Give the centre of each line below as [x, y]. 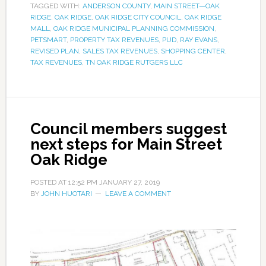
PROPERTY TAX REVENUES [114, 40]
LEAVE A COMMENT [138, 194]
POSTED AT [49, 183]
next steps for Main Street [126, 145]
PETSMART [48, 40]
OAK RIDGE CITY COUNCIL [138, 18]
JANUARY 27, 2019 [129, 183]
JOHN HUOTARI [66, 194]
